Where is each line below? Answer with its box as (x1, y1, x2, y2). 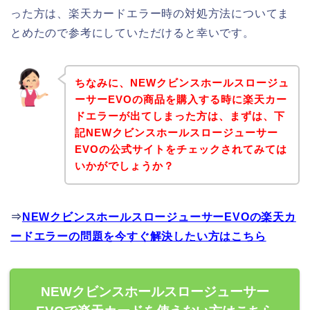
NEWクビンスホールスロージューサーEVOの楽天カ (21, 211, 296, 224)
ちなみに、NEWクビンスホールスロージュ (74, 77, 289, 89)
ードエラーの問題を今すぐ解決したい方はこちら (10, 230, 266, 243)
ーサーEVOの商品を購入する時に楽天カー (74, 93, 287, 106)
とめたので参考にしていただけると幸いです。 (10, 26, 255, 39)
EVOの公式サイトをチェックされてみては (74, 143, 287, 156)
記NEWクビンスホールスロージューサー (74, 127, 278, 139)
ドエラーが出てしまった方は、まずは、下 (74, 110, 285, 122)
